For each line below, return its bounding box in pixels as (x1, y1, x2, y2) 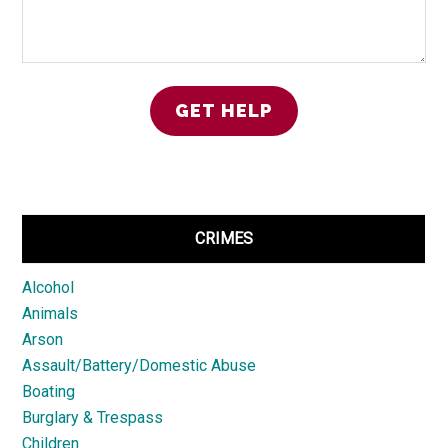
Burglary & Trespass (22, 408, 164, 428)
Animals (22, 304, 79, 324)
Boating (22, 382, 76, 402)
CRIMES (194, 229, 253, 248)
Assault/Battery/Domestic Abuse (22, 356, 257, 376)
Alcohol (22, 278, 75, 298)
